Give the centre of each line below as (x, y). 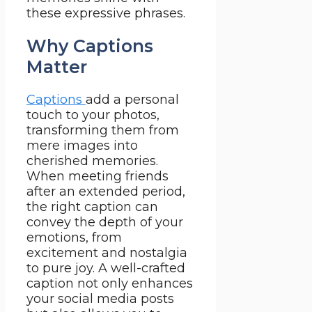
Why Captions (90, 46)
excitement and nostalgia (107, 252)
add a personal (132, 99)
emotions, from (74, 237)
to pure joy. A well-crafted (106, 268)
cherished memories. (92, 161)
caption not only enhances (110, 283)
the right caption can (92, 206)
